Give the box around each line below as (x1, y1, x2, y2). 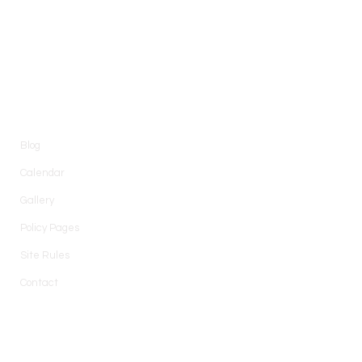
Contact (20, 277, 59, 288)
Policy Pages (20, 222, 80, 234)
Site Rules (20, 250, 70, 261)
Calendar (20, 167, 65, 179)
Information (20, 91, 95, 107)
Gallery (20, 195, 55, 206)
